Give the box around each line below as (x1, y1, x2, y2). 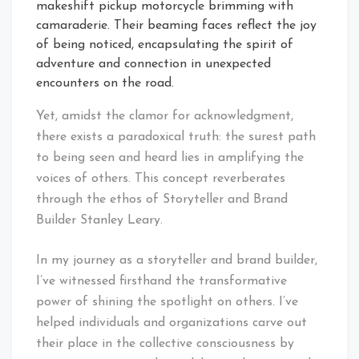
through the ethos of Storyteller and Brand (36, 193, 288, 207)
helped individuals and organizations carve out (36, 317, 307, 330)
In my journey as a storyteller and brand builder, (36, 254, 317, 268)
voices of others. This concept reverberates (36, 172, 285, 186)
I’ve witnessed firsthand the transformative (36, 275, 287, 288)
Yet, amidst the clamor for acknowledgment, (36, 110, 293, 123)
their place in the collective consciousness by (36, 337, 294, 351)
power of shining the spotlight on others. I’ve (36, 296, 298, 309)
